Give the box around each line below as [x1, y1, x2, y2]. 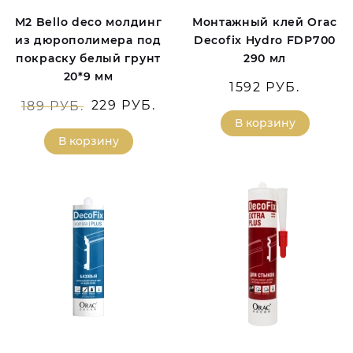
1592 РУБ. [229, 80, 300, 95]
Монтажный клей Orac [191, 15, 338, 30]
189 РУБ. [20, 98, 84, 114]
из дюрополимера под [15, 33, 162, 48]
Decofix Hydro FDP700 [194, 33, 336, 48]
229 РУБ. [91, 98, 156, 113]
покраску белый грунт [16, 51, 161, 66]
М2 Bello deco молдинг [14, 15, 162, 30]
